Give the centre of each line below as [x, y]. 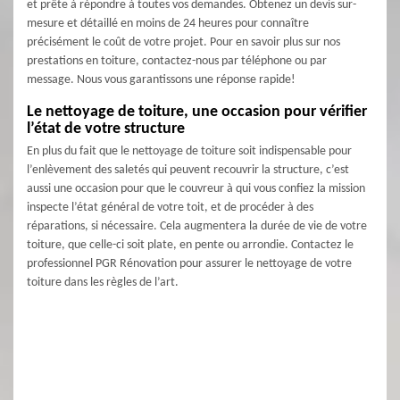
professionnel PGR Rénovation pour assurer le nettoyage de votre [189, 264]
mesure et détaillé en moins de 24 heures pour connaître [168, 24]
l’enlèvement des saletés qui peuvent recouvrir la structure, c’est [188, 170]
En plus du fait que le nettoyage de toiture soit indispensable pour [189, 151]
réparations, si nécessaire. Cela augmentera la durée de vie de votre [197, 226]
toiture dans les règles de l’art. [103, 283]
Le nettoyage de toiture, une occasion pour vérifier [197, 112]
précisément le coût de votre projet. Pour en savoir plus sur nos [183, 42]
